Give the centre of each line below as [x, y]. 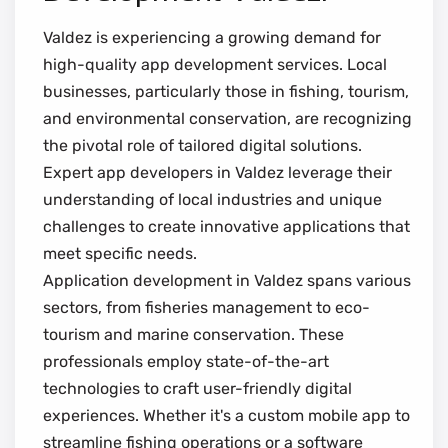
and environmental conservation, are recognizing [227, 118]
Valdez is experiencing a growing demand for [212, 37]
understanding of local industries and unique [212, 199]
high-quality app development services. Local [215, 64]
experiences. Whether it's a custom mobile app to [226, 415]
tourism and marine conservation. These [193, 334]
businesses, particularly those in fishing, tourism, [226, 91]
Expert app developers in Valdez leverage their [217, 172]
